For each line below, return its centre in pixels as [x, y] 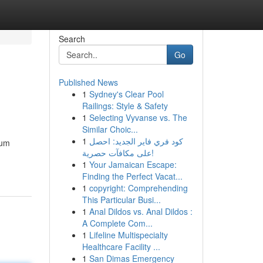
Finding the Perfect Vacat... [132, 176]
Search [72, 39]
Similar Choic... [110, 129]
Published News [88, 82]
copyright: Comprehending [138, 188]
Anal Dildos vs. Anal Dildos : [141, 211]
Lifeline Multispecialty [128, 235]
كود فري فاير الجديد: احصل [136, 141]
